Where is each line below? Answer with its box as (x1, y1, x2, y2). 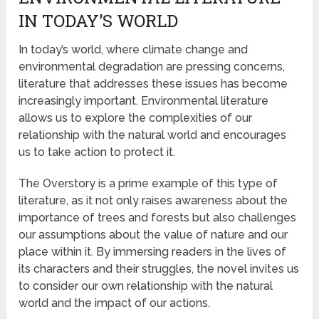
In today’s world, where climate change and (19, 42, 249, 56)
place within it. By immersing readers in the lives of (19, 244, 287, 258)
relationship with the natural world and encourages (19, 127, 287, 142)
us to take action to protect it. (19, 145, 176, 159)
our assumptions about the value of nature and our (19, 227, 288, 241)
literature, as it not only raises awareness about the (19, 193, 288, 207)
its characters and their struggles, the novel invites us (19, 261, 300, 276)
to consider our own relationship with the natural (19, 278, 273, 293)
